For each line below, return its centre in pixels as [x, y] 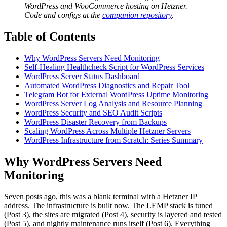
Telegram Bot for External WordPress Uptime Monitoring [116, 94]
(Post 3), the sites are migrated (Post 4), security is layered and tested [113, 215]
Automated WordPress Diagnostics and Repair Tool [107, 85]
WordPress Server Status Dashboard [82, 76]
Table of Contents [50, 36]
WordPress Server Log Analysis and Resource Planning [113, 103]
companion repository [137, 15]
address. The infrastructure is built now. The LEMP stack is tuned [108, 206]
